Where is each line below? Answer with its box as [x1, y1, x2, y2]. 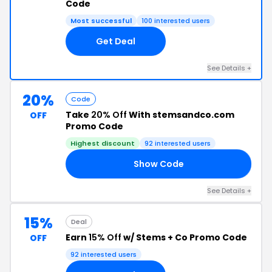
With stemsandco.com [127, 109, 234, 121]
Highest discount [70, 138, 135, 148]
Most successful [70, 16, 132, 25]
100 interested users [141, 16, 210, 25]
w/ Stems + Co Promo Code [121, 231, 247, 243]
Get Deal [96, 35, 135, 47]
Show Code [133, 157, 184, 170]
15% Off [89, 231, 121, 243]
